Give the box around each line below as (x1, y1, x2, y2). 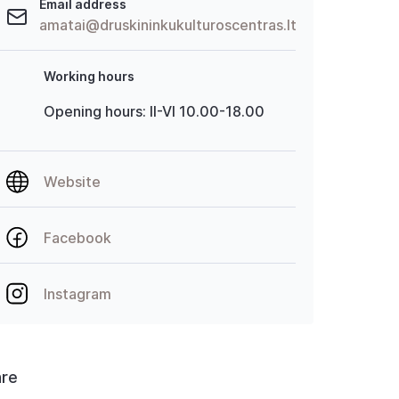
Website (43, 173, 101, 191)
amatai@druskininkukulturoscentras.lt (38, 16, 297, 34)
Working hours (43, 69, 134, 84)
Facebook (43, 229, 111, 247)
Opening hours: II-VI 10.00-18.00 (43, 102, 265, 120)
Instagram (43, 285, 111, 303)
